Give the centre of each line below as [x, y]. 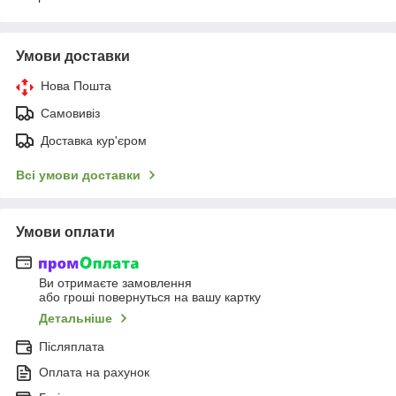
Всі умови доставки [78, 175]
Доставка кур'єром [94, 140]
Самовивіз [70, 113]
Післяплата [72, 347]
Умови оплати [65, 232]
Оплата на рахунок [94, 373]
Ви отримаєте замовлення [115, 283]
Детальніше [76, 319]
